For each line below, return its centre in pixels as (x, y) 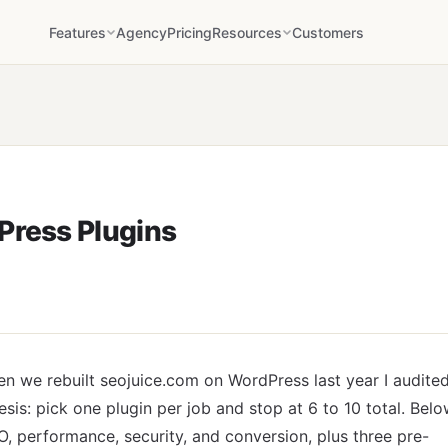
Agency (142, 32)
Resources (247, 32)
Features (78, 32)
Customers (328, 32)
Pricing (190, 32)
